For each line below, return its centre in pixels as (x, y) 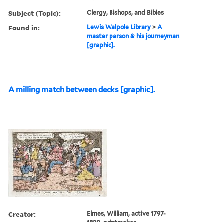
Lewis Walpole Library (119, 27)
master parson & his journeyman (133, 36)
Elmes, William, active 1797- (126, 213)
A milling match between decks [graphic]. (82, 89)
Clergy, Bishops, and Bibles (125, 12)
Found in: (24, 27)
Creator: (22, 214)
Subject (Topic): (35, 13)
